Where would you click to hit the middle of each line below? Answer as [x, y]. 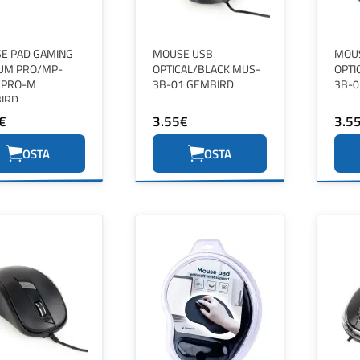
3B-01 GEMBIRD [193, 84]
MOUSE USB [183, 53]
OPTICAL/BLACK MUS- [207, 69]
